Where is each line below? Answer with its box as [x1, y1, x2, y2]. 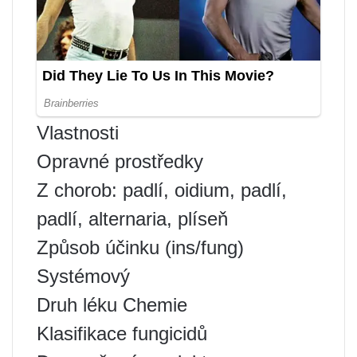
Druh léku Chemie [37, 294, 187, 316]
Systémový [37, 265, 130, 288]
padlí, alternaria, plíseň [37, 208, 228, 230]
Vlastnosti [37, 122, 119, 144]
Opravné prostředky [37, 151, 203, 173]
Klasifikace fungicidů [37, 323, 207, 345]
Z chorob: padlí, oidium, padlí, [37, 179, 287, 202]
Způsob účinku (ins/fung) [37, 237, 244, 259]
